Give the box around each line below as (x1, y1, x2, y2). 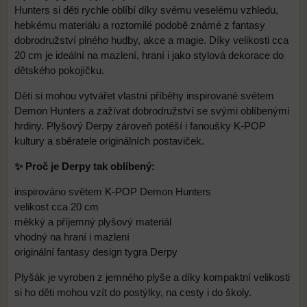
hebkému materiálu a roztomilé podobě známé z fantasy (14, 20, 265, 31)
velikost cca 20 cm (14, 201, 99, 212)
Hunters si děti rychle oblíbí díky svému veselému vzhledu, (14, 5, 278, 16)
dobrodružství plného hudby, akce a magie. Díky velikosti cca (14, 35, 288, 46)
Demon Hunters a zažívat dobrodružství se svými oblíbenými (14, 106, 289, 116)
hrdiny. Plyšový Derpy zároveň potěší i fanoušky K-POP (14, 121, 266, 132)
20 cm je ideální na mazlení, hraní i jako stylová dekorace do (14, 50, 284, 61)
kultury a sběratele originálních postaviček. (14, 136, 204, 147)
